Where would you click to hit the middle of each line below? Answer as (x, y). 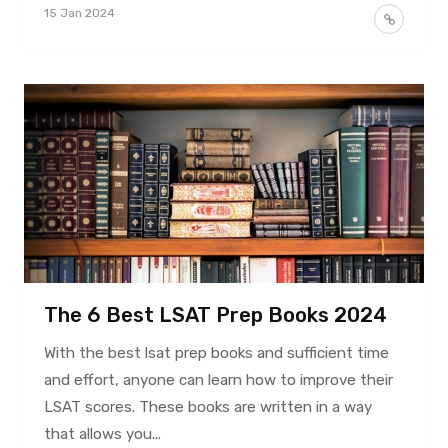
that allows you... (102, 434)
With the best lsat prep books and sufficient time (216, 353)
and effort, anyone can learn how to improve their (218, 380)
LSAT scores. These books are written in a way (207, 407)
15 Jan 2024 (79, 12)
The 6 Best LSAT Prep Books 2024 (215, 315)
